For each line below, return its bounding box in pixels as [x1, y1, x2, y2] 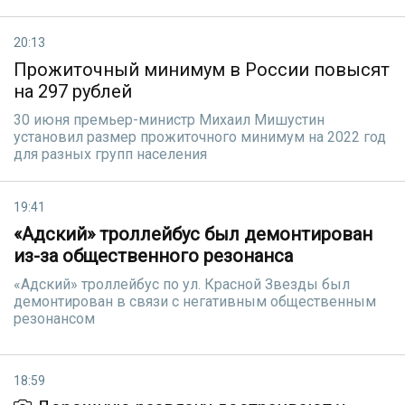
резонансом [14, 310, 95, 327]
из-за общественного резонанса [14, 245, 293, 267]
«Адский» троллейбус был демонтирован [14, 223, 372, 245]
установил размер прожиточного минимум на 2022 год [14, 128, 386, 146]
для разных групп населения [14, 146, 207, 163]
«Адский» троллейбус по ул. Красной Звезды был [14, 276, 350, 293]
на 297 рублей [14, 80, 132, 102]
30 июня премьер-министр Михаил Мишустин [14, 111, 325, 128]
